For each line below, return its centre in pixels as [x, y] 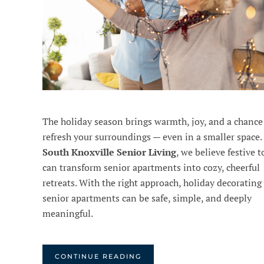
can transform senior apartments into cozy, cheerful [151, 168]
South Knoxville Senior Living [109, 152]
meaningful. [68, 214]
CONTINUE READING [98, 257]
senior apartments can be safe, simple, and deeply [147, 198]
